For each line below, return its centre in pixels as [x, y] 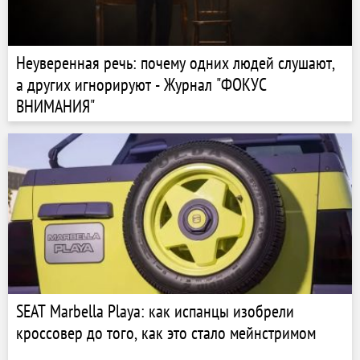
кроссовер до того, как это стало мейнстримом [166, 333]
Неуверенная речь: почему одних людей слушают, [176, 63]
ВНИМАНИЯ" [55, 106]
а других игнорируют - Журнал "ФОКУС [141, 84]
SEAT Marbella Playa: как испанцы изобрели [155, 311]
